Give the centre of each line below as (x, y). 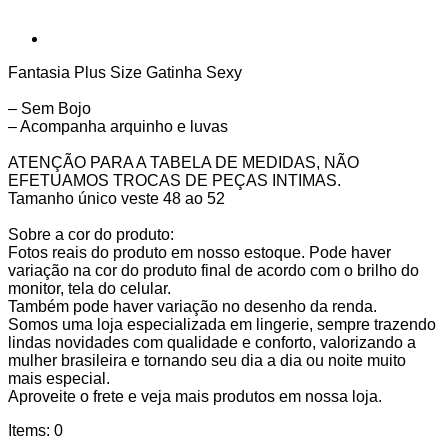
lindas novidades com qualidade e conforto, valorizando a (212, 343)
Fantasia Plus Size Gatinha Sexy (127, 73)
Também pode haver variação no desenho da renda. (192, 307)
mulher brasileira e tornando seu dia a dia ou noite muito (207, 361)
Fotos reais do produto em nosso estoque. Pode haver (199, 253)
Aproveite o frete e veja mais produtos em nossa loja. (195, 397)
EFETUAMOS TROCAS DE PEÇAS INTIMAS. (174, 181)
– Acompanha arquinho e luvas (120, 127)
